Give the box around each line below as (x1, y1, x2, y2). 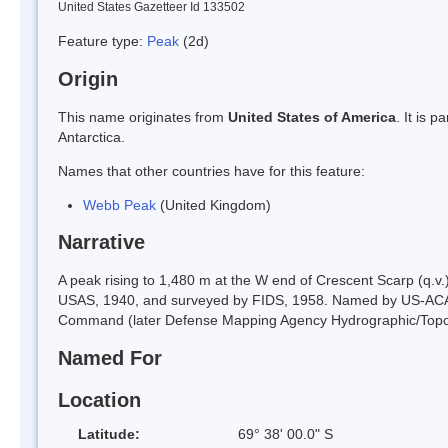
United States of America (228, 108, 396, 125)
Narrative (58, 231, 145, 254)
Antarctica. (58, 128, 125, 145)
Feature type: (58, 32, 147, 49)
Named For (58, 347, 162, 370)
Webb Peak (83, 196, 156, 213)
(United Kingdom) (156, 196, 271, 213)
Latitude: (78, 425, 140, 442)
